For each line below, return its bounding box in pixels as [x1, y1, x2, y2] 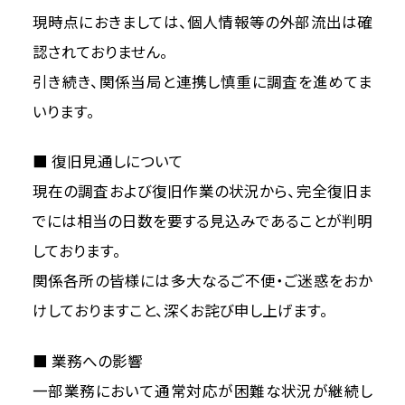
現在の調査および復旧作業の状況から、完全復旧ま [32, 182, 373, 203]
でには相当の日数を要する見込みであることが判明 [32, 212, 373, 233]
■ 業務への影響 [32, 351, 143, 372]
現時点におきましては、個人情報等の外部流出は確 [32, 12, 373, 33]
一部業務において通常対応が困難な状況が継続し [32, 381, 373, 402]
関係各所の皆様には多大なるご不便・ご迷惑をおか [32, 271, 373, 293]
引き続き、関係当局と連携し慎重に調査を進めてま [32, 71, 373, 93]
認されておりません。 [32, 42, 168, 63]
